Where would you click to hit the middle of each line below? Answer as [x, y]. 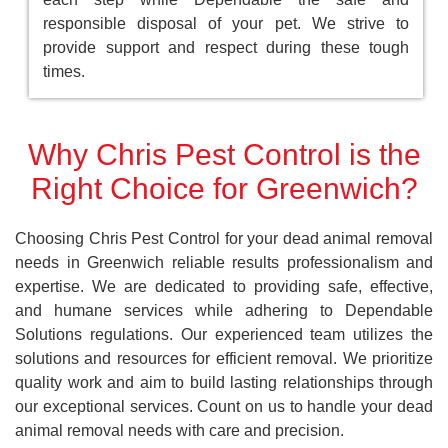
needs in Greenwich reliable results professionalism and [224, 262]
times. [64, 71]
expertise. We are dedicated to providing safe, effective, [224, 286]
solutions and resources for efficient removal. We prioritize [224, 358]
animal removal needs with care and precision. [179, 430]
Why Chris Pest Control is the [224, 154]
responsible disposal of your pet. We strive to [226, 23]
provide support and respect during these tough [226, 47]
